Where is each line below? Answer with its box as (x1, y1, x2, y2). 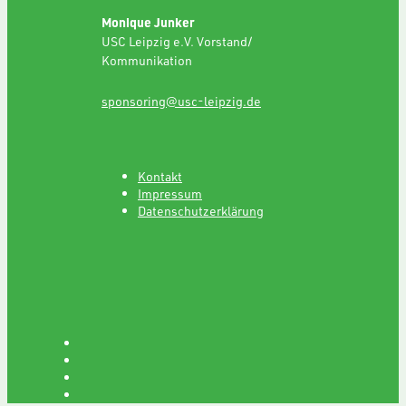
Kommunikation (101, 51, 192, 69)
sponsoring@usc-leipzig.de (101, 92, 261, 110)
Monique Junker (101, 13, 195, 31)
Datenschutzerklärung (138, 201, 264, 219)
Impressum (138, 184, 202, 202)
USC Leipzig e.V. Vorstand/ (101, 32, 253, 50)
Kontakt (138, 167, 182, 185)
